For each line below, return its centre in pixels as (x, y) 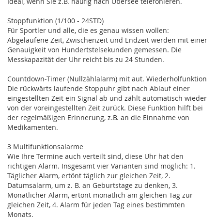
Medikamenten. (33, 127)
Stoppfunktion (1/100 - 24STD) (55, 20)
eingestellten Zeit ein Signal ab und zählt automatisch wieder (107, 98)
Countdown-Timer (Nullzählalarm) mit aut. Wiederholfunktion (107, 78)
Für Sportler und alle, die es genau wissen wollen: (88, 30)
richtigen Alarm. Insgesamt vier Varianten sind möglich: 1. (101, 166)
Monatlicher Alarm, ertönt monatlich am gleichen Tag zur (100, 195)
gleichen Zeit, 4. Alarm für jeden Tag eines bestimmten (96, 204)
